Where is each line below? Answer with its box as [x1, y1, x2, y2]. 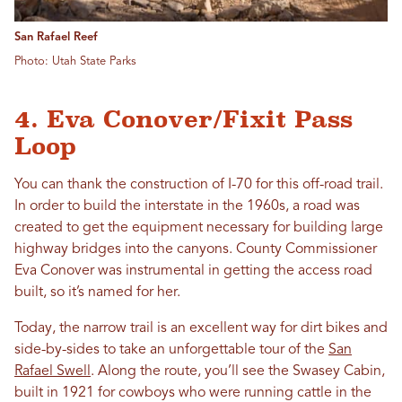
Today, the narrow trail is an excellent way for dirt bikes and [14, 321, 388, 336]
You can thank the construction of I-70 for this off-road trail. [14, 178, 383, 193]
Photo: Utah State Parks [14, 56, 136, 68]
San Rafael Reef [14, 31, 98, 44]
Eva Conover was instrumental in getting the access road [14, 264, 372, 279]
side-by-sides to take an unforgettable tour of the [14, 343, 328, 358]
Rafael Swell [14, 364, 91, 380]
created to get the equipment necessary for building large [14, 221, 383, 236]
